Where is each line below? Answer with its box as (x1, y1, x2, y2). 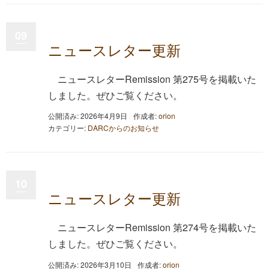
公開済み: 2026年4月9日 (48, 110, 127, 121)
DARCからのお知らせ (88, 122, 159, 133)
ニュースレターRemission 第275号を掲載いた (58, 71, 256, 86)
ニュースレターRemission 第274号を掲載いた (58, 220, 256, 234)
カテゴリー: (48, 122, 88, 133)
